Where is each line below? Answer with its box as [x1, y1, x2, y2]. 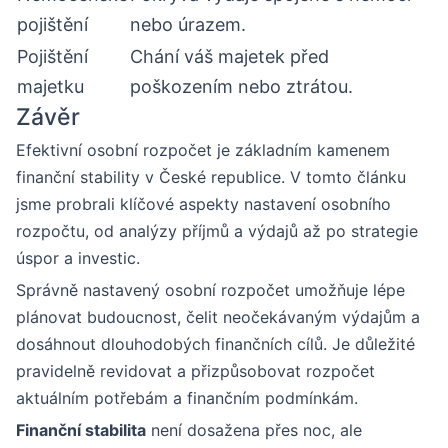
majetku [17, 75, 84, 97]
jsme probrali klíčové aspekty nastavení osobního [16, 193, 391, 214]
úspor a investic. [16, 247, 140, 268]
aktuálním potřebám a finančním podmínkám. [16, 387, 358, 408]
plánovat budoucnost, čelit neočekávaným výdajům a [16, 306, 420, 327]
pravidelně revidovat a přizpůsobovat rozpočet [16, 360, 375, 381]
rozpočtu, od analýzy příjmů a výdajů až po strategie [16, 220, 418, 241]
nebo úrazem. [130, 13, 246, 35]
